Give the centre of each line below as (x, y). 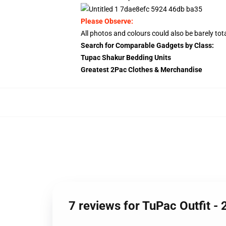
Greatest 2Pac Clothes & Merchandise (142, 70)
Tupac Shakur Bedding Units (126, 58)
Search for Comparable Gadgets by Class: (147, 45)
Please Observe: (107, 21)
